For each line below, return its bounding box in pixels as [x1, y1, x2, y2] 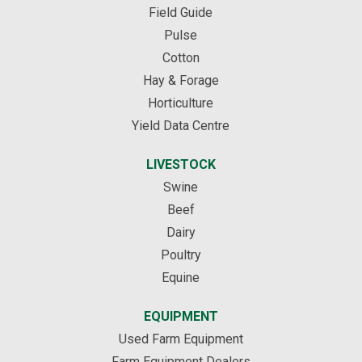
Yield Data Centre [132, 117, 230, 133]
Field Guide [149, 4, 213, 20]
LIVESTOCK [145, 156, 216, 172]
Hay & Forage [142, 72, 219, 88]
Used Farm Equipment [118, 330, 243, 347]
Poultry [160, 246, 201, 263]
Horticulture [148, 95, 214, 111]
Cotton [162, 49, 200, 65]
